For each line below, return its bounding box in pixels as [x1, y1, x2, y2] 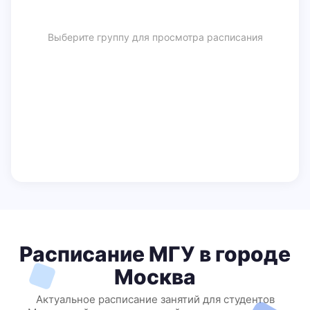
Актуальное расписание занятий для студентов [35, 293, 275, 306]
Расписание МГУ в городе [19, 241, 291, 266]
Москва [114, 264, 196, 289]
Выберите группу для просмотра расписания [47, 30, 263, 43]
